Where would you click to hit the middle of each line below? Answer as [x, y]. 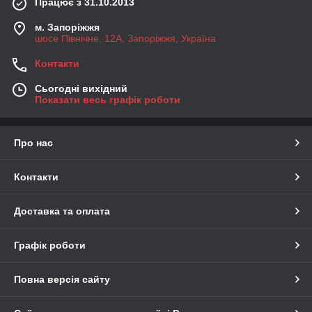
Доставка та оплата [62, 211]
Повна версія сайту [62, 280]
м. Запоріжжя [67, 28]
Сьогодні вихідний [81, 89]
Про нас [33, 143]
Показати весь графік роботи [108, 100]
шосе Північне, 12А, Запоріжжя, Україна [125, 39]
